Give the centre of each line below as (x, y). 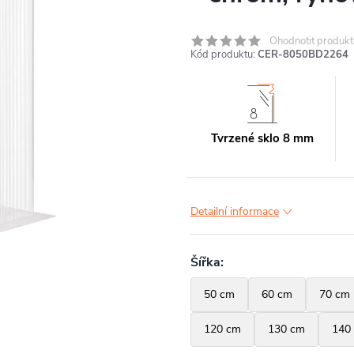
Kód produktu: (223, 55)
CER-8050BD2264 (303, 55)
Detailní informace (235, 211)
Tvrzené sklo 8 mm (263, 138)
